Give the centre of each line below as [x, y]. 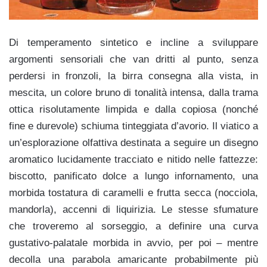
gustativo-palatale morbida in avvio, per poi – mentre [133, 243]
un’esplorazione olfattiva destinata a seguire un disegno [133, 143]
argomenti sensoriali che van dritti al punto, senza [133, 60]
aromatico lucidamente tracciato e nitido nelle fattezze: [133, 160]
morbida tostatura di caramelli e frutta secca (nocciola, [133, 193]
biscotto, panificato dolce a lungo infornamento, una [133, 176]
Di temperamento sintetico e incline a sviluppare [133, 43]
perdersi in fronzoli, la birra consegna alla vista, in [133, 76]
